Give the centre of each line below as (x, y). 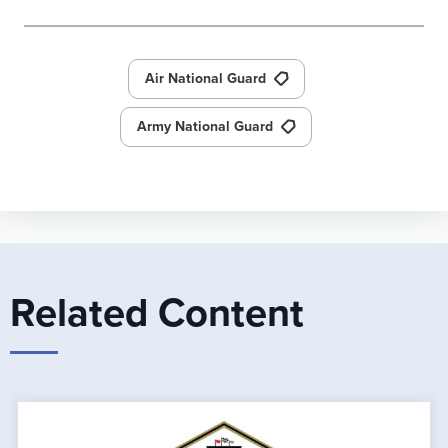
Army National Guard (205, 126)
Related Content (157, 312)
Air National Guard (205, 78)
